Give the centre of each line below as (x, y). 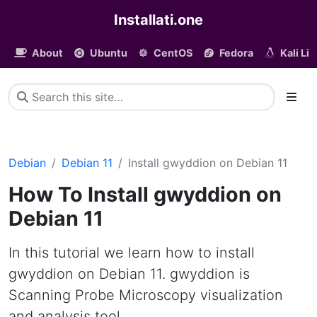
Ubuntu (108, 53)
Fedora (236, 53)
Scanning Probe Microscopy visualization (146, 295)
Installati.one (158, 20)
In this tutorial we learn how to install (132, 253)
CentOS (173, 53)
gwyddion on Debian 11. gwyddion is (129, 274)
